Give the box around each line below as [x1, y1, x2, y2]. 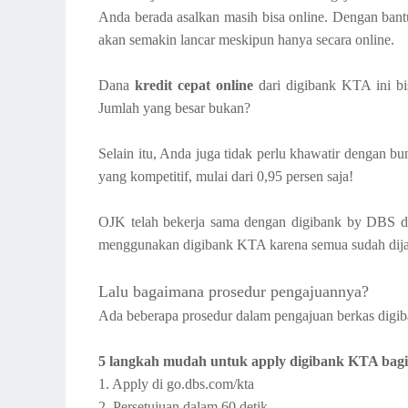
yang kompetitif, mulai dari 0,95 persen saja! [98, 168, 353, 184]
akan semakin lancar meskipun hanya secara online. [98, 31, 394, 47]
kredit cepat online [134, 76, 253, 93]
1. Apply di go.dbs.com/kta [98, 375, 254, 392]
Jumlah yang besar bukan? [98, 99, 250, 116]
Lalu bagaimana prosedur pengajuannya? [98, 281, 369, 301]
